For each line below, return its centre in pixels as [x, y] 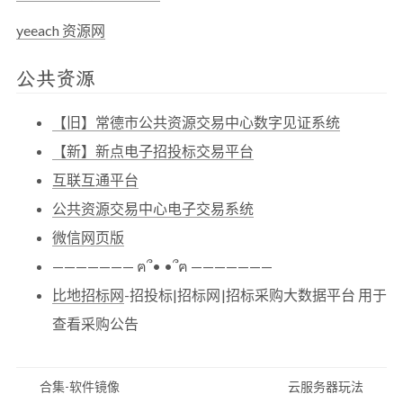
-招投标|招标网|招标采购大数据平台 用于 [256, 295]
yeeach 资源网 [61, 30]
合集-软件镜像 [79, 386]
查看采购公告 [95, 323]
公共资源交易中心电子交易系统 [153, 208]
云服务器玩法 [327, 386]
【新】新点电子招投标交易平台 [153, 151]
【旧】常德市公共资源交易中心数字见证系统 [196, 122]
